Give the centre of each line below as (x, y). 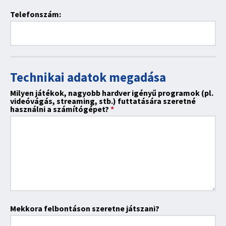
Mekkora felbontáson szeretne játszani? (85, 208)
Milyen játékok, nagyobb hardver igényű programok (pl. (112, 93)
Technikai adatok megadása (88, 77)
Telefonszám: (36, 14)
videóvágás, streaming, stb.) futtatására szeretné (103, 101)
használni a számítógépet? (60, 109)
